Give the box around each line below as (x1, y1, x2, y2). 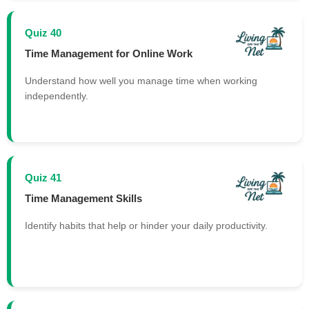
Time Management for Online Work (25, 47, 192, 59)
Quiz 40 (25, 28, 61, 39)
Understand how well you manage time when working (25, 75, 257, 87)
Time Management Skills (25, 192, 142, 204)
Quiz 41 (25, 172, 61, 183)
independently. (25, 90, 88, 102)
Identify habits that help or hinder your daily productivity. (25, 220, 268, 232)
